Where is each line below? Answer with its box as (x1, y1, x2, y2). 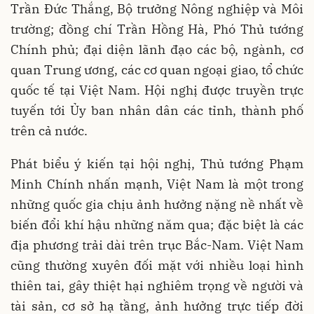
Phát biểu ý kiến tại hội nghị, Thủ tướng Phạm (11, 156, 303, 172)
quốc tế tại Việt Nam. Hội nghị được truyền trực (11, 82, 303, 98)
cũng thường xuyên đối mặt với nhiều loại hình (11, 257, 303, 273)
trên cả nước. (11, 123, 88, 139)
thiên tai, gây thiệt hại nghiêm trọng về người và (11, 278, 303, 294)
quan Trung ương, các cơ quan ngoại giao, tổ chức (11, 62, 303, 78)
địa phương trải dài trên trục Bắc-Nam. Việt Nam (11, 237, 303, 253)
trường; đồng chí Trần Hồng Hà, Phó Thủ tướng (11, 21, 303, 37)
